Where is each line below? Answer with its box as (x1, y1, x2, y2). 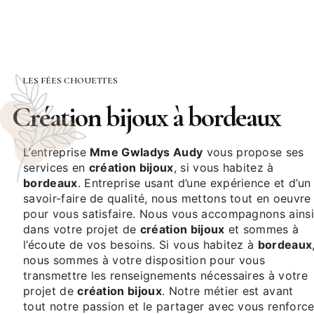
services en (23, 161, 89, 175)
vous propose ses (203, 145, 304, 160)
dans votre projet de (23, 222, 140, 237)
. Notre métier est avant (162, 284, 294, 299)
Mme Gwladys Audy (90, 145, 203, 160)
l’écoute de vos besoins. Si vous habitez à (23, 238, 258, 252)
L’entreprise (30, 145, 90, 160)
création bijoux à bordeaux (29, 100, 280, 135)
